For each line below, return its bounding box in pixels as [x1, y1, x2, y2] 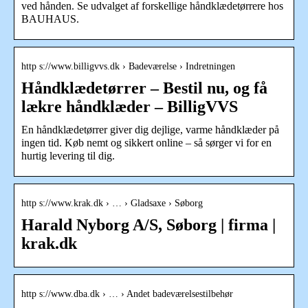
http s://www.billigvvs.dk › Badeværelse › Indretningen [21, 60, 235, 71]
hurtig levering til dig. [21, 149, 115, 162]
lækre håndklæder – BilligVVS [21, 97, 238, 115]
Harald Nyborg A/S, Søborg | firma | [21, 215, 276, 234]
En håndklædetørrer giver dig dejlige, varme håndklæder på [21, 123, 279, 135]
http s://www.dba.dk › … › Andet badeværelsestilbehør [21, 288, 233, 299]
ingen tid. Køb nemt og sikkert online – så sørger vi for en [21, 136, 272, 148]
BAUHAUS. [21, 12, 79, 25]
